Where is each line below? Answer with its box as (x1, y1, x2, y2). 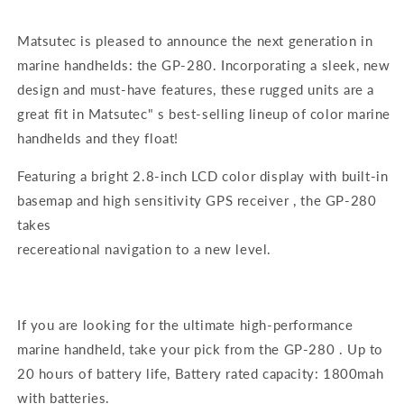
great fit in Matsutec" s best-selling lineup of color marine (17, 106, 391, 123)
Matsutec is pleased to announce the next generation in (17, 32, 373, 50)
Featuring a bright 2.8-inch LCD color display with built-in (17, 168, 389, 185)
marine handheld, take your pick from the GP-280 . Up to (17, 341, 384, 358)
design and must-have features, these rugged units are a (17, 81, 375, 98)
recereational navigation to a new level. (17, 241, 271, 258)
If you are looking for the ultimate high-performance (17, 317, 353, 334)
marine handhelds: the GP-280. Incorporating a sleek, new (17, 57, 390, 74)
